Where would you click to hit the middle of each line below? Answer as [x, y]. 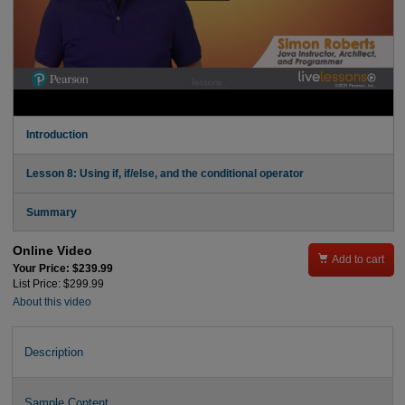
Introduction [57, 135]
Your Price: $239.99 [62, 268]
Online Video [52, 251]
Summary [51, 212]
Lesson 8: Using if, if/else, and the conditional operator [165, 173]
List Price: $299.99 [58, 283]
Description [53, 352]
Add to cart [358, 260]
